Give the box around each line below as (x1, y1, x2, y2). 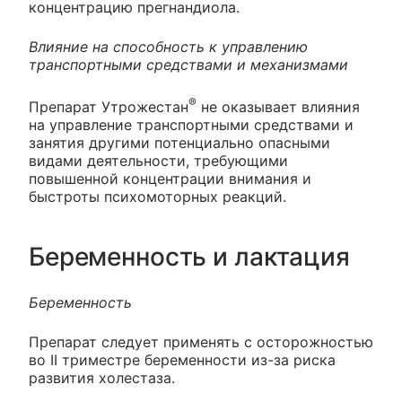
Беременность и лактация (29, 241, 350, 273)
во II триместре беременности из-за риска (29, 351, 336, 370)
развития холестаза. (29, 369, 175, 388)
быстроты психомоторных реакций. (29, 188, 286, 206)
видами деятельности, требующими (29, 152, 288, 170)
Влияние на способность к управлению (29, 38, 308, 56)
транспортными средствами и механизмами (29, 56, 348, 74)
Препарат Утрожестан (29, 98, 188, 117)
